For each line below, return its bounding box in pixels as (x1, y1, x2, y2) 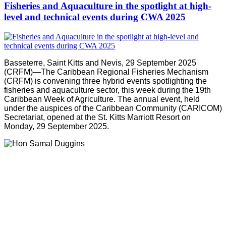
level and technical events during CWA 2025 (4, 12, 186, 23)
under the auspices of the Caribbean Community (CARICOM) (4, 104, 222, 113)
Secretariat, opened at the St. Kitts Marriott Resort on (4, 113, 191, 122)
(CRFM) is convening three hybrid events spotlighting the (4, 77, 207, 86)
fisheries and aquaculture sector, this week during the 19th (4, 86, 211, 95)
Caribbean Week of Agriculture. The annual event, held (4, 95, 200, 104)
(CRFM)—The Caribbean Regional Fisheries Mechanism (4, 68, 208, 77)
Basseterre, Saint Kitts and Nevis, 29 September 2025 (4, 59, 196, 68)
